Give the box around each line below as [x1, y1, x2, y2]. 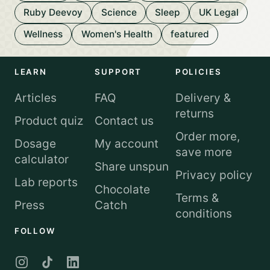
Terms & [175, 190, 219, 205]
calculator [14, 152, 69, 166]
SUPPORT [95, 67, 142, 77]
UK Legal [198, 6, 239, 18]
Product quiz [14, 113, 83, 128]
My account [95, 136, 159, 151]
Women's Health [81, 28, 152, 40]
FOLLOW [14, 226, 55, 236]
